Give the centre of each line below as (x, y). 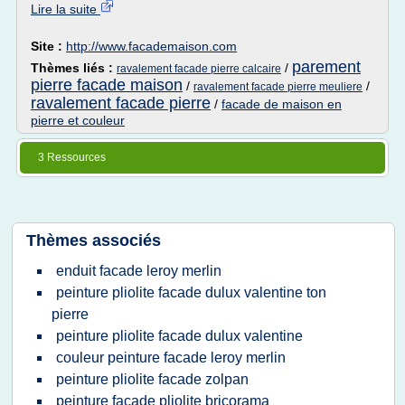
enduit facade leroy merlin (139, 271)
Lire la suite (66, 9)
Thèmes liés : (74, 68)
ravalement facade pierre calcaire (199, 69)
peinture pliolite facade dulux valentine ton (191, 292)
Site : (48, 46)
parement (326, 67)
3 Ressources (72, 157)
